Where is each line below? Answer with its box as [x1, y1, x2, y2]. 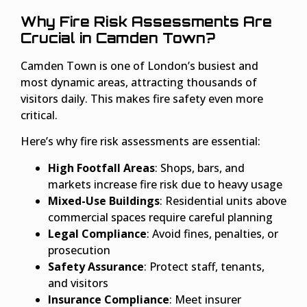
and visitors [48, 275, 108, 291]
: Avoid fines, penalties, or [147, 225, 278, 241]
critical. [21, 107, 58, 123]
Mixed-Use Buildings [48, 193, 160, 208]
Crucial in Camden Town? [21, 29, 215, 47]
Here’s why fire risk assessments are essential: [21, 134, 260, 149]
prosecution [48, 242, 110, 258]
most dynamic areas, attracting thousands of [21, 74, 257, 90]
